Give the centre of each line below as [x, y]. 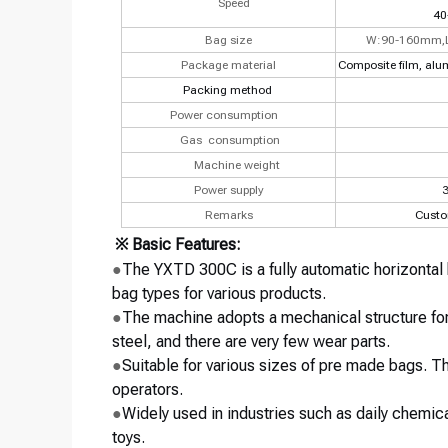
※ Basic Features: [178, 244]
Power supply [228, 190]
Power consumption [224, 115]
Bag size [228, 40]
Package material [228, 65]
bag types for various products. [219, 293]
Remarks [228, 215]
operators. [147, 389]
